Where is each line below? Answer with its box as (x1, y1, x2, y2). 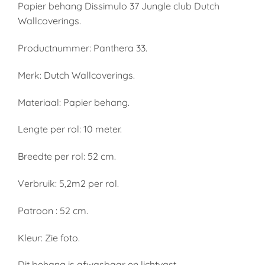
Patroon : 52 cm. (18, 204, 88, 216)
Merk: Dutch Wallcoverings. (18, 69, 135, 81)
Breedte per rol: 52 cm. (18, 150, 116, 163)
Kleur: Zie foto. (18, 231, 80, 244)
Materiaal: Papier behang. (18, 96, 130, 108)
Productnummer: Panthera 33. (18, 41, 147, 54)
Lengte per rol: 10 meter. (18, 123, 122, 135)
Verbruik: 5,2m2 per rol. (18, 177, 119, 189)
